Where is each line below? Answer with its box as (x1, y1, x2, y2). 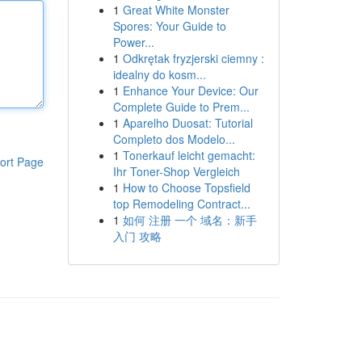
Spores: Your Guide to (112, 18, 226, 34)
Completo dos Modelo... (112, 131, 235, 147)
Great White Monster (122, 2, 229, 18)
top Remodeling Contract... (112, 196, 250, 212)
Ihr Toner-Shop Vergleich (112, 163, 240, 179)
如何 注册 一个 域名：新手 (122, 212, 257, 228)
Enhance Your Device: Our (122, 82, 259, 99)
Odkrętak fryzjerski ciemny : (122, 50, 264, 66)
